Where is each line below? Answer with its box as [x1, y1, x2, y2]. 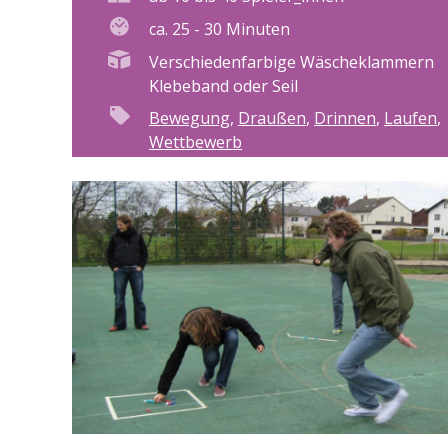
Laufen [384, 106, 437, 129]
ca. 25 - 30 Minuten [149, 17, 290, 40]
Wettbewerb [149, 130, 242, 153]
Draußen [238, 106, 306, 129]
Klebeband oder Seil [149, 74, 298, 97]
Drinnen [314, 106, 376, 129]
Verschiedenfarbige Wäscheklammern [149, 50, 434, 73]
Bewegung [149, 106, 230, 129]
